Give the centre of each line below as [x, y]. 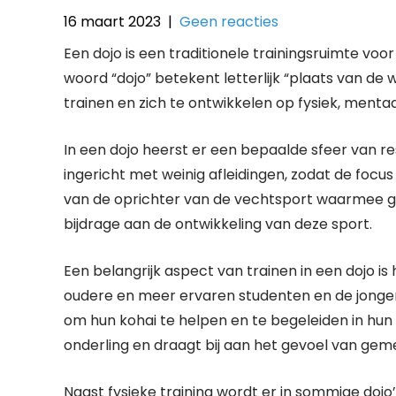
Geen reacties [229, 22]
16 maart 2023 [112, 22]
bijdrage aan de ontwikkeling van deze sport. [218, 224]
